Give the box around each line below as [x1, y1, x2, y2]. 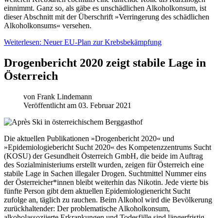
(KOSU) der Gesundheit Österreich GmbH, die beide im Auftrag [4, 151, 203, 160]
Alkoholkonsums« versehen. [4, 21, 91, 30]
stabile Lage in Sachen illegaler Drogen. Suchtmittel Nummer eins [4, 169, 206, 178]
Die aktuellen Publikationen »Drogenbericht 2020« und [4, 134, 174, 143]
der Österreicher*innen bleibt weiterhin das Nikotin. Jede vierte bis [4, 178, 208, 186]
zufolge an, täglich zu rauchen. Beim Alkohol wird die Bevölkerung [4, 195, 212, 204]
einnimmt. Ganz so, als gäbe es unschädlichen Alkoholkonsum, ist [4, 3, 206, 12]
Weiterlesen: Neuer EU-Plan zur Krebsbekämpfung [4, 37, 162, 46]
